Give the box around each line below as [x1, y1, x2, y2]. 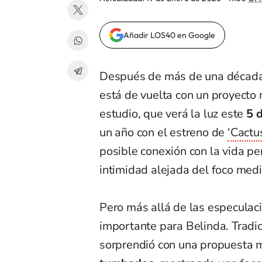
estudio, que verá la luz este [99, 106, 247, 122]
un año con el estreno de [99, 125, 228, 141]
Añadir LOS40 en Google [123, 30, 215, 41]
